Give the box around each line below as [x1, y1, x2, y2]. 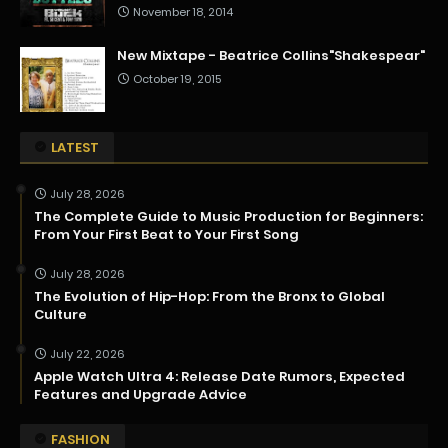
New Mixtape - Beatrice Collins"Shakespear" [117, 46, 425, 66]
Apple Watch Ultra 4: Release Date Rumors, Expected [34, 367, 405, 387]
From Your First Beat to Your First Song [34, 225, 299, 245]
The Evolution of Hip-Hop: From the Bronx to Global [34, 287, 385, 307]
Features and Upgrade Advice [34, 385, 247, 405]
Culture [34, 305, 87, 325]
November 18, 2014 [133, 4, 233, 21]
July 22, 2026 [50, 346, 125, 363]
